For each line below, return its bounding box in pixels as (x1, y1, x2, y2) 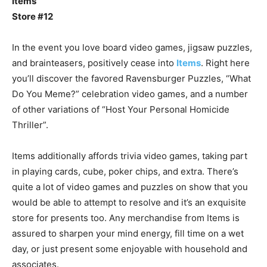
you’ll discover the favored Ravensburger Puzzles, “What (12, 72, 251, 84)
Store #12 (12, 10, 53, 22)
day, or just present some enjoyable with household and (12, 243, 247, 254)
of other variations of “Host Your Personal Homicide (12, 103, 229, 115)
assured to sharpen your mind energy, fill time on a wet (12, 227, 244, 239)
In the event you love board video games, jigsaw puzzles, (12, 41, 252, 53)
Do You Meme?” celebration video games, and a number (12, 88, 248, 100)
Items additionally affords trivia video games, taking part (12, 150, 247, 162)
